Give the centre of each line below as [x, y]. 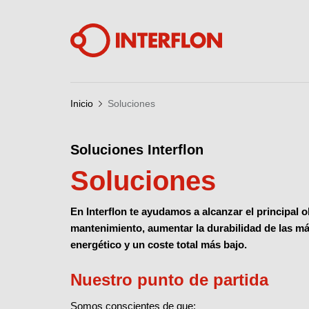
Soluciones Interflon [137, 150]
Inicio [82, 103]
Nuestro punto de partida [169, 279]
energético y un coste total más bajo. [159, 245]
